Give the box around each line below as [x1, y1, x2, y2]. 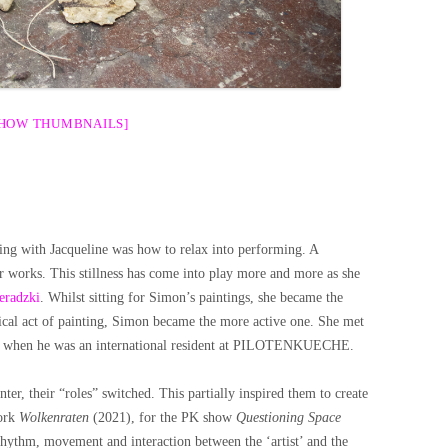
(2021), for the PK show [89, 410, 232, 425]
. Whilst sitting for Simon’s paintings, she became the [40, 290, 343, 305]
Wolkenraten [19, 410, 89, 425]
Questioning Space [232, 410, 341, 425]
